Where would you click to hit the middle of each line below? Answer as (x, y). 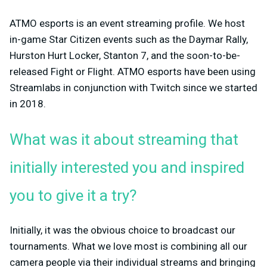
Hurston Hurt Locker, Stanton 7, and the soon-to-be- (125, 55)
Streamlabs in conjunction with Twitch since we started (133, 87)
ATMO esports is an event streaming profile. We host (127, 23)
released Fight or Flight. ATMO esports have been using (133, 71)
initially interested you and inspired (127, 168)
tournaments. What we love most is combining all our (128, 246)
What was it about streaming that (124, 140)
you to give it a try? (73, 196)
